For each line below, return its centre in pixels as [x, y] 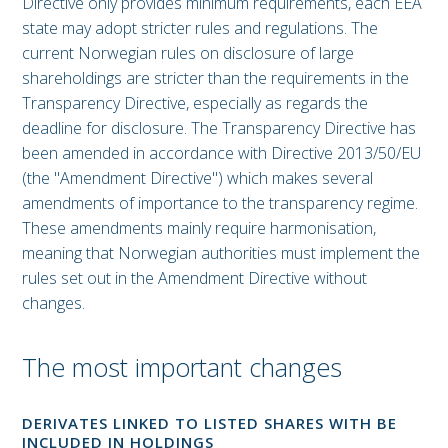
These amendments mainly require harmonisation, [199, 228]
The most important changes [182, 367]
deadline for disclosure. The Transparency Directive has [219, 128]
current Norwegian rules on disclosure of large [188, 53]
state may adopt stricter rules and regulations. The [200, 28]
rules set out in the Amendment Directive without [194, 278]
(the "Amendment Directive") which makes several [197, 178]
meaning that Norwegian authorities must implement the [221, 253]
